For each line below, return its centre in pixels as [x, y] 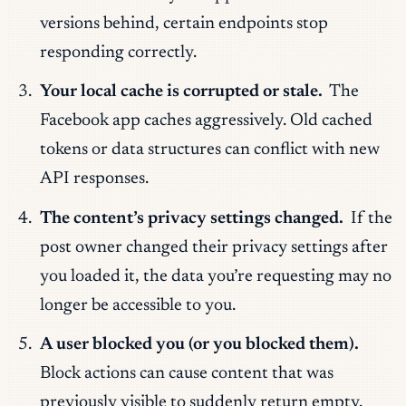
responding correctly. [118, 53]
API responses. [94, 179]
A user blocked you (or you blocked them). [199, 345]
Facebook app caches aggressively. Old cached [206, 121]
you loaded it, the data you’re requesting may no [215, 276]
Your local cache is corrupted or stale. [181, 92]
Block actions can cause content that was [186, 374]
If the [370, 218]
